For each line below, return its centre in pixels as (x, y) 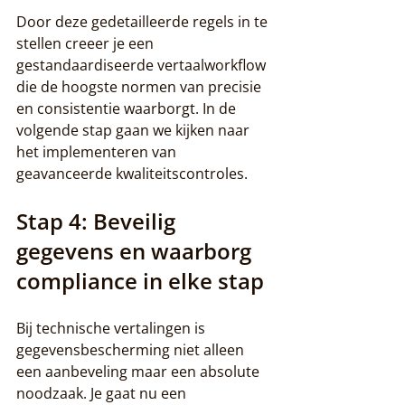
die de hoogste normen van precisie (141, 86)
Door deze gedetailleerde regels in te (144, 21)
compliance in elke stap (140, 280)
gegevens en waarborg (137, 250)
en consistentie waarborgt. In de (128, 108)
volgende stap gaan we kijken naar (135, 130)
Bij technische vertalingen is (113, 328)
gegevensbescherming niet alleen (132, 349)
